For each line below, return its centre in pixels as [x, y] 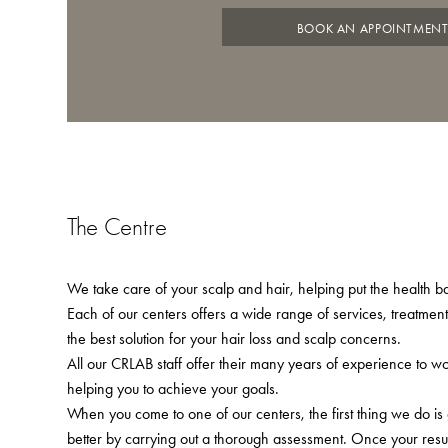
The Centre [117, 226]
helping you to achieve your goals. [173, 388]
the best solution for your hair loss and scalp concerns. [234, 338]
